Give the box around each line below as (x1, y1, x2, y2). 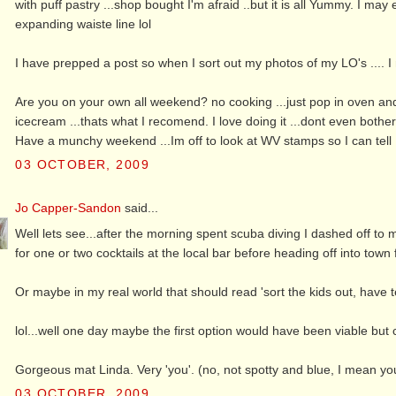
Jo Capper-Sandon (15, 200, 122, 215)
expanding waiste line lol (15, 16, 152, 31)
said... (121, 200, 159, 215)
